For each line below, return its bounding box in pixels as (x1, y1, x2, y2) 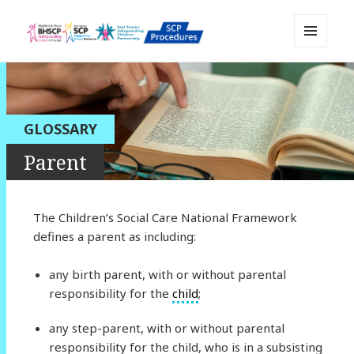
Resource (27, 104, 107, 129)
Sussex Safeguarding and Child (27, 58, 300, 83)
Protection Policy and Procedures (27, 81, 317, 106)
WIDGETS (294, 73, 341, 87)
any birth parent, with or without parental (48, 265, 286, 282)
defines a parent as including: (32, 228, 196, 244)
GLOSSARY (24, 119, 97, 139)
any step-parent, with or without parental (48, 319, 284, 336)
